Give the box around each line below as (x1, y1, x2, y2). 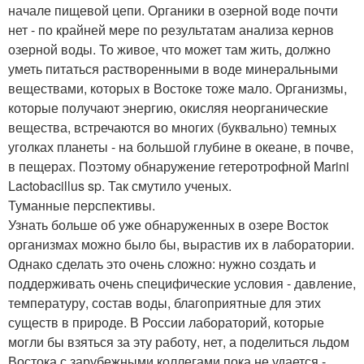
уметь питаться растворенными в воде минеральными (8, 58, 338, 78)
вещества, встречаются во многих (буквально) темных (8, 117, 336, 136)
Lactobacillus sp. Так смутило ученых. (8, 175, 232, 195)
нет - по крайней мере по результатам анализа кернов (8, 19, 334, 39)
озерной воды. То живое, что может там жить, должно (8, 39, 331, 58)
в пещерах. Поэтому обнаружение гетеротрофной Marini (8, 156, 349, 175)
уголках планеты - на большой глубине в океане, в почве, (8, 136, 353, 156)
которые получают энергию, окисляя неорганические (8, 97, 328, 117)
